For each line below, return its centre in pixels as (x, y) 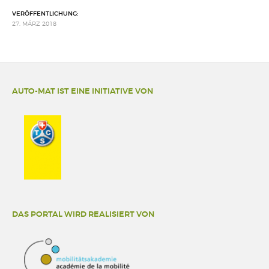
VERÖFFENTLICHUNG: (45, 14)
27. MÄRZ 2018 (34, 23)
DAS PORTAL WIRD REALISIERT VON (83, 214)
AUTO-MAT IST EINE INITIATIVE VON (83, 91)
